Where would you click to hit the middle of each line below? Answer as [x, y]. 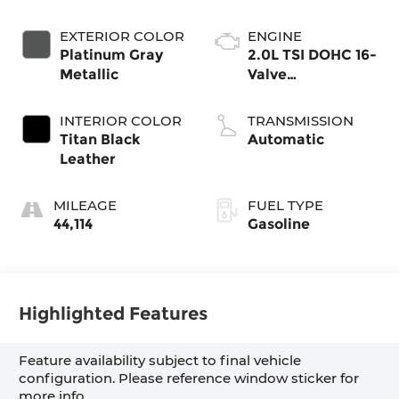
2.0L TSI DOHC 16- [312, 54]
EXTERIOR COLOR [122, 36]
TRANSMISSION [301, 120]
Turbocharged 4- [308, 94]
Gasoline [279, 224]
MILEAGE [85, 205]
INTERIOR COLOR [121, 120]
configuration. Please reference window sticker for [189, 379]
